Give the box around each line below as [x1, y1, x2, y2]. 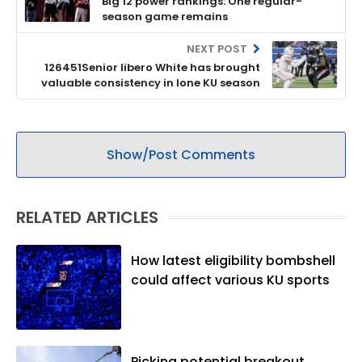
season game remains [102, 8, 228, 24]
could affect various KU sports [131, 270, 330, 289]
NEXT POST [186, 40, 250, 57]
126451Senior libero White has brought [44, 59, 260, 75]
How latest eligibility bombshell [131, 250, 335, 270]
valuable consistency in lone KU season [41, 74, 260, 90]
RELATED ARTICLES [16, 205, 158, 229]
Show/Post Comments [107, 145, 255, 164]
